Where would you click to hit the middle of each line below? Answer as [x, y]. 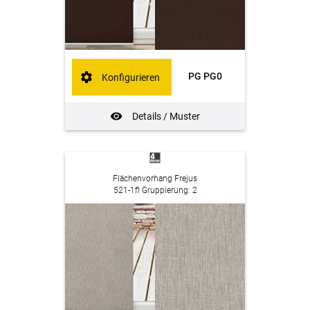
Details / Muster [166, 117]
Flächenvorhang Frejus [155, 178]
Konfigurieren [131, 77]
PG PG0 [205, 76]
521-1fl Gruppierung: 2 [155, 190]
